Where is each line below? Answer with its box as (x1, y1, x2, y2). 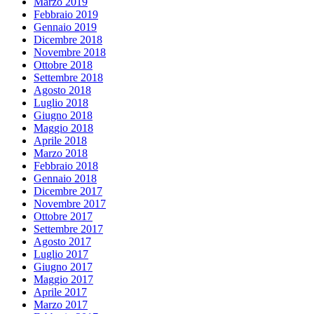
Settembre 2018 (34, 71, 103, 83)
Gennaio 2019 (34, 20, 97, 33)
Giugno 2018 (34, 109, 93, 121)
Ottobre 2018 (34, 58, 93, 71)
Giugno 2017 (34, 260, 93, 273)
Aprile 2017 (34, 285, 87, 298)
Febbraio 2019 (34, 8, 98, 20)
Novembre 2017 (34, 197, 106, 210)
